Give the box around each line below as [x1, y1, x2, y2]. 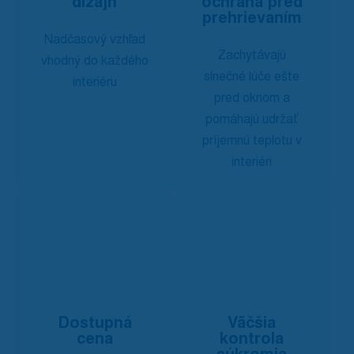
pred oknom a [213, 89, 290, 106]
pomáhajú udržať [205, 111, 298, 127]
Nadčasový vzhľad [43, 31, 145, 47]
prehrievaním [201, 6, 302, 28]
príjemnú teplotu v [201, 132, 302, 149]
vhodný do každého [40, 52, 149, 69]
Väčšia [228, 311, 276, 333]
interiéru [72, 73, 117, 90]
